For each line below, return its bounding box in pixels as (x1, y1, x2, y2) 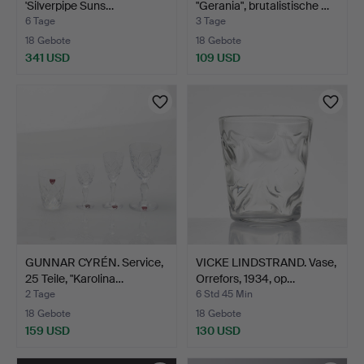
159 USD (25, 323, 70, 338)
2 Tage (25, 287, 55, 301)
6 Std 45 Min (196, 287, 253, 301)
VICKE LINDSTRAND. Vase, (196, 254, 336, 270)
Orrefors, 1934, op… (196, 271, 295, 286)
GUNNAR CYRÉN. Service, (25, 254, 163, 270)
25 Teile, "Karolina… (25, 271, 123, 286)
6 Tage (25, 14, 55, 28)
